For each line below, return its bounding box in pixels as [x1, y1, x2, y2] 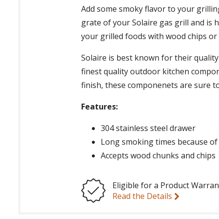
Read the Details [112, 190, 175, 201]
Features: [81, 101, 118, 112]
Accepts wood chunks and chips [101, 150, 216, 161]
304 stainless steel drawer [101, 122, 196, 133]
